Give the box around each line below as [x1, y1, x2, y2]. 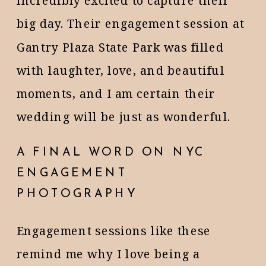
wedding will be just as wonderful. [17, 109, 231, 125]
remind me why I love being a [17, 246, 201, 262]
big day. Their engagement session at [17, 15, 245, 31]
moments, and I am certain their [17, 85, 216, 102]
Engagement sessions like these [17, 222, 211, 239]
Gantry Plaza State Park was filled [17, 39, 224, 55]
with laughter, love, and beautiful [17, 62, 225, 78]
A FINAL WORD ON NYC [17, 146, 206, 159]
